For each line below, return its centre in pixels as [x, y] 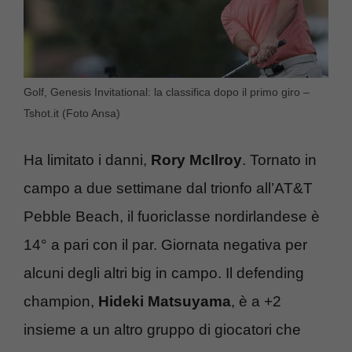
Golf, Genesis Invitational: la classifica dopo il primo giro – [167, 92]
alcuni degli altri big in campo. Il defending [164, 273]
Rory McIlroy [196, 160]
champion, [61, 302]
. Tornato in [279, 160]
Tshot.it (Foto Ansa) [72, 113]
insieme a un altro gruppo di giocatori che [162, 330]
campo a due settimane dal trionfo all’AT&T [168, 189]
